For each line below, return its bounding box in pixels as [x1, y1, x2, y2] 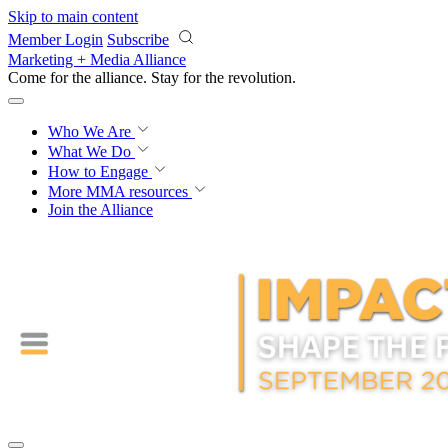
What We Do [48, 143, 135, 160]
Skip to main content [8, 8, 138, 25]
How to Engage [48, 163, 152, 180]
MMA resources [82, 183, 188, 200]
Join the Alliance [48, 201, 153, 218]
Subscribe [107, 31, 169, 48]
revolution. [228, 69, 296, 86]
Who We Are [48, 123, 135, 140]
